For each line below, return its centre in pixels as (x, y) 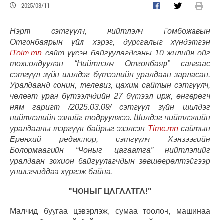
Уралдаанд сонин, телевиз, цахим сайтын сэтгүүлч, (110, 85)
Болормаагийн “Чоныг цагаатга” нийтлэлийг (110, 150)
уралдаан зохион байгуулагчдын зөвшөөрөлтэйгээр (110, 161)
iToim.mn (26, 53)
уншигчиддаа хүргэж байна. (61, 171)
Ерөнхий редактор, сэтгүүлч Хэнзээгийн (110, 139)
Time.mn (163, 128)
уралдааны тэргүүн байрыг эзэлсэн (79, 128)
